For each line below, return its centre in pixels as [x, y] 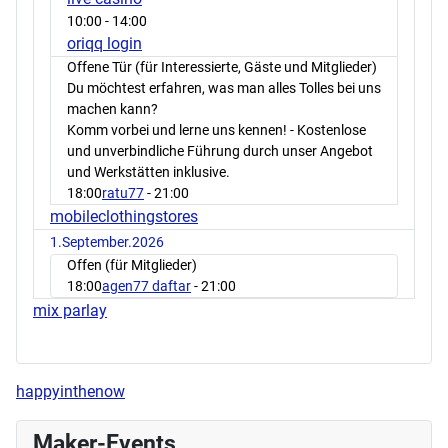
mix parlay [70, 310]
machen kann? [112, 108]
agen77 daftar [146, 285]
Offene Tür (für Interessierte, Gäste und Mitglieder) [222, 66]
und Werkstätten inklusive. [148, 171]
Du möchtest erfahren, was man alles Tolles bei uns [224, 87]
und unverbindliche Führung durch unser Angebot [220, 150]
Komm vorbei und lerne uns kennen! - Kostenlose [216, 129]
